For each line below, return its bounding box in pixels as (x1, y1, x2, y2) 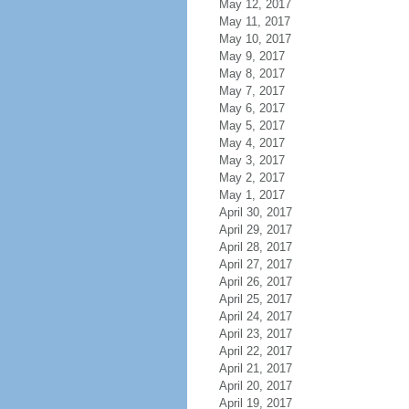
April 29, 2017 (218, 223, 292, 236)
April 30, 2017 (218, 205, 292, 219)
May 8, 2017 (218, 67, 285, 80)
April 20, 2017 (218, 379, 292, 393)
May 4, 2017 (218, 136, 285, 150)
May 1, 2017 (218, 188, 285, 202)
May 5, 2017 (218, 119, 285, 132)
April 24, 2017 (218, 309, 292, 323)
